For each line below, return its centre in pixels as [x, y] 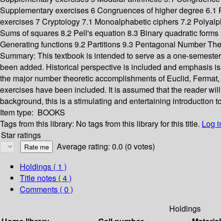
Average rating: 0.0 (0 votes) [106, 147]
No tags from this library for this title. [138, 124]
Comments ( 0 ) [46, 189]
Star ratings [21, 135]
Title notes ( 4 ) [46, 178]
